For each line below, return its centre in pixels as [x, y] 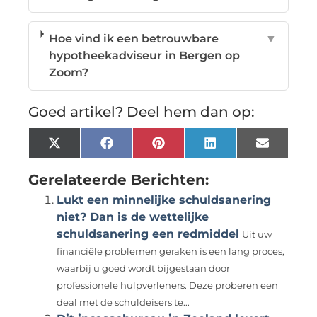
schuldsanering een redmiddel [148, 234]
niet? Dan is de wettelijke [133, 217]
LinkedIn [241, 148]
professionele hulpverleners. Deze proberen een [168, 285]
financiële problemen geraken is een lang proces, [171, 251]
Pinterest [191, 148]
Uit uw [257, 234]
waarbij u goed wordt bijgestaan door [144, 268]
